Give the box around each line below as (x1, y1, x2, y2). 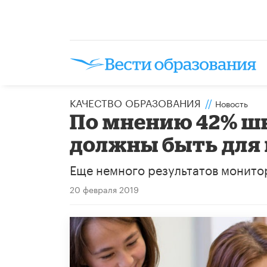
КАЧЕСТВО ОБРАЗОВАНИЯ (70, 94, 201, 110)
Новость (215, 96, 248, 110)
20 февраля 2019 (70, 182, 139, 195)
